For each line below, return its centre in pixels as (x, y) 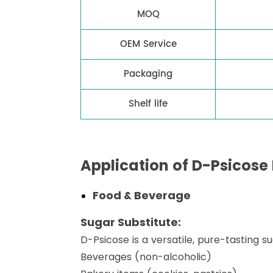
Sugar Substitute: (131, 222)
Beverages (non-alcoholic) (146, 257)
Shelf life (148, 104)
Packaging (148, 74)
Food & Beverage (142, 196)
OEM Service (148, 44)
